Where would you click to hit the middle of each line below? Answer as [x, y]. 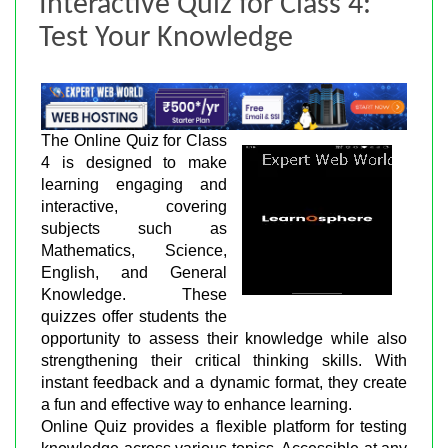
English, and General [134, 272]
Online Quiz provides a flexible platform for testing [224, 426]
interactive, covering [134, 206]
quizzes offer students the [134, 316]
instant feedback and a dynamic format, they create [224, 382]
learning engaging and [134, 184]
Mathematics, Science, [134, 250]
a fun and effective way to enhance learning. [196, 404]
